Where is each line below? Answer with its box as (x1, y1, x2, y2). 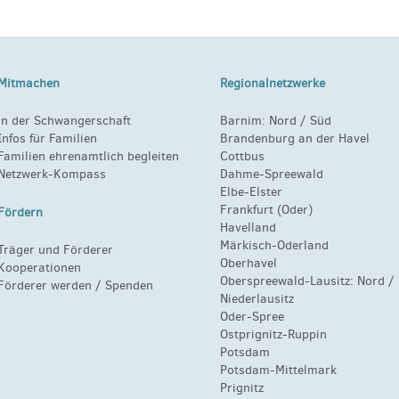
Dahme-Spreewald (220, 166, 324, 183)
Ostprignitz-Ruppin (220, 326, 328, 344)
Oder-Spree (220, 308, 285, 326)
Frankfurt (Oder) (220, 201, 313, 219)
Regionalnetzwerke (220, 74, 326, 92)
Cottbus (220, 148, 265, 166)
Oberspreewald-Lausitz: (220, 273, 358, 290)
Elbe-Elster (220, 183, 283, 201)
